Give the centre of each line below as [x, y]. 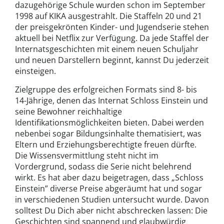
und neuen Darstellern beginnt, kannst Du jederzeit [112, 60]
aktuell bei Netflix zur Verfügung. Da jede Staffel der [112, 38]
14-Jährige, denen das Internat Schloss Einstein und [111, 100]
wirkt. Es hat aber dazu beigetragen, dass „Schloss [109, 177]
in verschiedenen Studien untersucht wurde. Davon [112, 199]
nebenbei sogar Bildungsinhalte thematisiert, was [108, 133]
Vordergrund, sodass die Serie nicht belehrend [103, 166]
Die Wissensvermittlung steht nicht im [87, 155]
